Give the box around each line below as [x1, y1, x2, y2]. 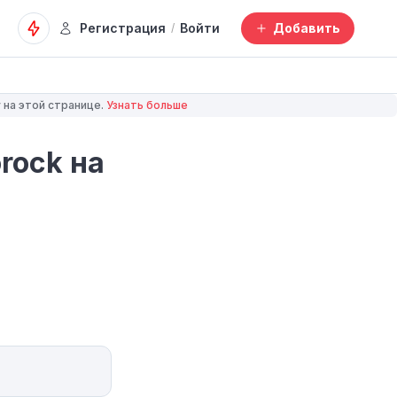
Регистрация [80, 20, 166, 35]
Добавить [273, 20, 340, 35]
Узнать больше [105, 98, 188, 112]
